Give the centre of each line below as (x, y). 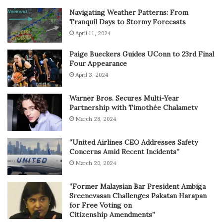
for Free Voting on (101, 205)
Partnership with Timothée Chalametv (134, 108)
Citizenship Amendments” (112, 215)
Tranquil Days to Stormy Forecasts (128, 22)
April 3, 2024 (92, 75)
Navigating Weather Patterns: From (129, 13)
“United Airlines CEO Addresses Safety (134, 142)
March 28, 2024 (96, 119)
